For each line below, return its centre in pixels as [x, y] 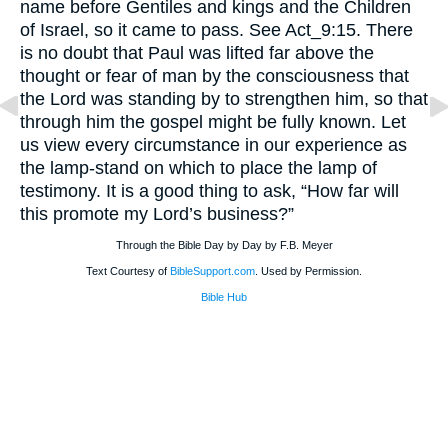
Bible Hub [224, 297]
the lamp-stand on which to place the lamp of [198, 168]
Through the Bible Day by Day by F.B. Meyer [224, 245]
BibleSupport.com [212, 271]
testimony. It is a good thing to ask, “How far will [209, 191]
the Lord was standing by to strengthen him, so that [224, 99]
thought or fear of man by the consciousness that [214, 76]
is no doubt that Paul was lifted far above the [197, 53]
